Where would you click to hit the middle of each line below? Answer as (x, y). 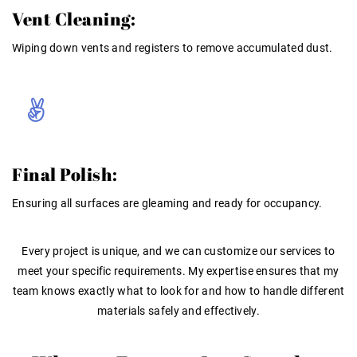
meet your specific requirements (100, 271)
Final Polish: (65, 174)
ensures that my (296, 271)
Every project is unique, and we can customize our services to (178, 251)
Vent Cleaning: (74, 18)
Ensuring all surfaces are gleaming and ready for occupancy (166, 203)
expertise (230, 271)
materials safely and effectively (177, 310)
